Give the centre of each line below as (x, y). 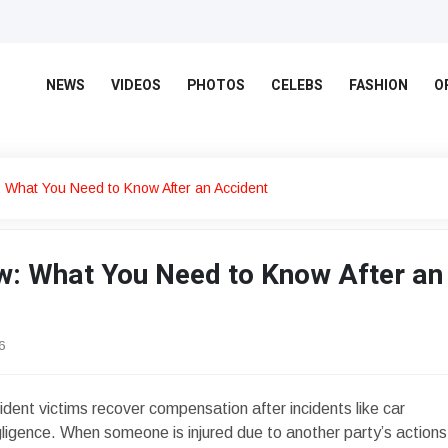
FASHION (378, 85)
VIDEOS (136, 85)
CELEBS (297, 85)
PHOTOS (216, 85)
